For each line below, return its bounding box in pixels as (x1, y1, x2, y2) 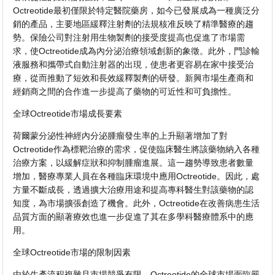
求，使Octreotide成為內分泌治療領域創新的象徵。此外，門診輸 (13, 46, 260, 56)
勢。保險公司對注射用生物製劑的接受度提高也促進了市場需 (13, 33, 246, 43)
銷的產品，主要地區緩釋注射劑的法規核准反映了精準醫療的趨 (13, 19, 254, 29)
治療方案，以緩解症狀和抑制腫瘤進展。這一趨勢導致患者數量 (13, 158, 254, 168)
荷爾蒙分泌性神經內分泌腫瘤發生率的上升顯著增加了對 (13, 131, 228, 141)
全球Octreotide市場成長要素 (13, 109, 123, 119)
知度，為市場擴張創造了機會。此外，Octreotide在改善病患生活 (13, 198, 260, 209)
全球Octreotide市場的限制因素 (13, 247, 131, 258)
